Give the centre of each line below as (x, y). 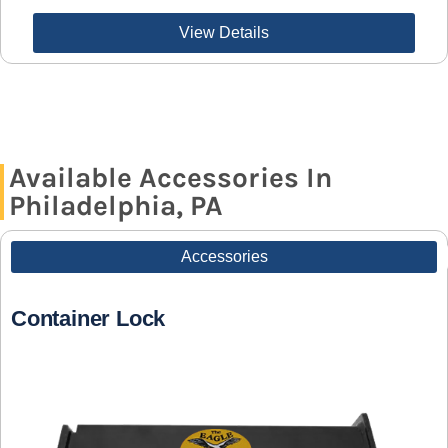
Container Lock (88, 319)
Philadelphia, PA (116, 206)
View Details (223, 33)
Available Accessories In (170, 178)
